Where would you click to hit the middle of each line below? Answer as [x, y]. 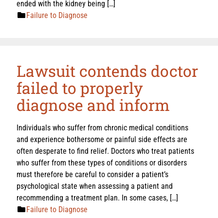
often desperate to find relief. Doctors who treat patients [105, 151]
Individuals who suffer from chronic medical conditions [102, 127]
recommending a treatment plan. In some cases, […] [97, 198]
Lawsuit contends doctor [107, 71]
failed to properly [80, 88]
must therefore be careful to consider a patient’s [92, 174]
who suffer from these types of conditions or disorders [102, 163]
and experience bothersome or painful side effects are [102, 139]
